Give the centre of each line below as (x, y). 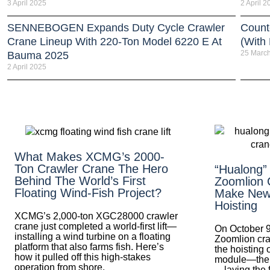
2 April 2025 (27, 67)
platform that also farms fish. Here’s (89, 246)
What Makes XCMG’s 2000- (89, 156)
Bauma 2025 (38, 55)
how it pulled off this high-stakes (83, 257)
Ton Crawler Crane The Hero (91, 168)
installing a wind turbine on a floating (93, 236)
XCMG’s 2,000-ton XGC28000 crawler (96, 216)
